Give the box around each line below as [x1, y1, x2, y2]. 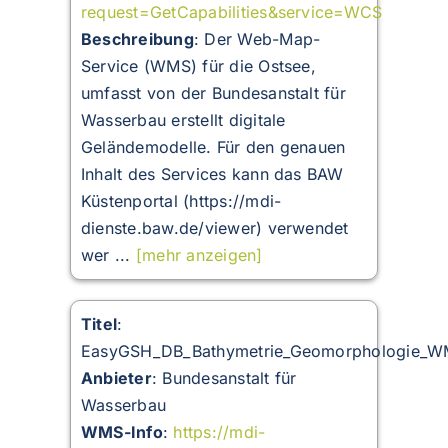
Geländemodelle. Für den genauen [80, 137, 346, 158]
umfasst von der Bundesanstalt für [80, 83, 346, 104]
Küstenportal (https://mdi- [80, 191, 282, 212]
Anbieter [80, 368, 152, 389]
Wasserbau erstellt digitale [80, 110, 286, 131]
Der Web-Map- [204, 29, 321, 50]
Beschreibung [80, 29, 194, 50]
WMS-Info [80, 422, 163, 443]
